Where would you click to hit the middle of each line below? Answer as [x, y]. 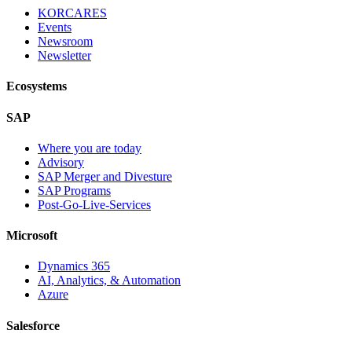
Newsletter [64, 56]
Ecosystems [37, 86]
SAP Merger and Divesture [105, 176]
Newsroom [65, 42]
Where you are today [90, 148]
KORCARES [72, 13]
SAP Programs [74, 190]
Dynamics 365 [74, 266]
